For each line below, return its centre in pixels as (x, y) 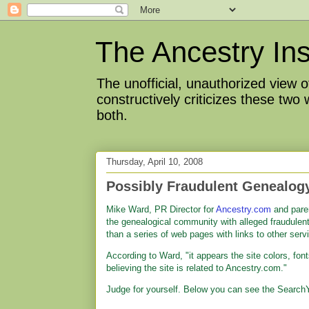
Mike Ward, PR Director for (161, 209)
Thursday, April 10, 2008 (154, 161)
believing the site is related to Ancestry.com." (197, 268)
